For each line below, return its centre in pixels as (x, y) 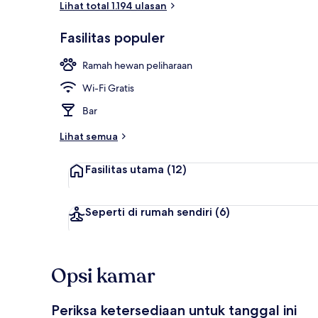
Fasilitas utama (125, 169)
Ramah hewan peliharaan (137, 65)
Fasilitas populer (112, 37)
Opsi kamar (103, 276)
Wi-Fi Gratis (108, 88)
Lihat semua (89, 136)
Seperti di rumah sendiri (149, 212)
